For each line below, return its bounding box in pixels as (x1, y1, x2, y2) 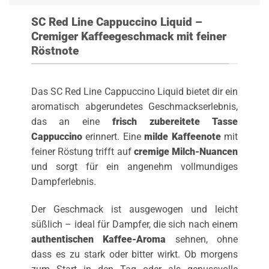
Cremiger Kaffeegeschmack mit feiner (31, 29, 226, 44)
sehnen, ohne (166, 234, 238, 246)
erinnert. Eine (82, 131, 145, 143)
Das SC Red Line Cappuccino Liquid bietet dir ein (31, 86, 238, 98)
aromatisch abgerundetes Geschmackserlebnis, (31, 101, 238, 113)
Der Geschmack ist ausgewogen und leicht (31, 204, 238, 216)
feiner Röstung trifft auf (31, 146, 134, 158)
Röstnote (31, 44, 79, 58)
